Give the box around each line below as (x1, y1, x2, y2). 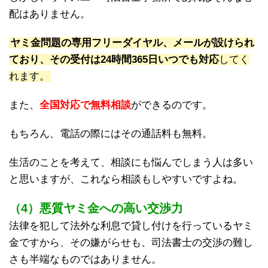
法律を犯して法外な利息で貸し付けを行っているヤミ (9, 220, 253, 232)
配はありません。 (9, 8, 90, 20)
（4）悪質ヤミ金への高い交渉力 (9, 202, 183, 215)
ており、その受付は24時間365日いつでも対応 (9, 54, 219, 66)
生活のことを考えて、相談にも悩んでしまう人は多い (9, 157, 253, 169)
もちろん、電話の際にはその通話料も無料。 (9, 128, 212, 140)
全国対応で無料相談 (39, 99, 131, 111)
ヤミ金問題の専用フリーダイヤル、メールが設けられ (10, 37, 254, 49)
